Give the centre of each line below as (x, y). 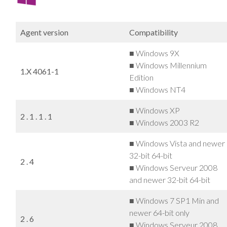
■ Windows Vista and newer (177, 143)
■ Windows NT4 (157, 89)
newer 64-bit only (159, 212)
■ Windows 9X (154, 53)
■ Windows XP (155, 110)
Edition (141, 77)
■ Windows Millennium (168, 65)
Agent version (44, 32)
